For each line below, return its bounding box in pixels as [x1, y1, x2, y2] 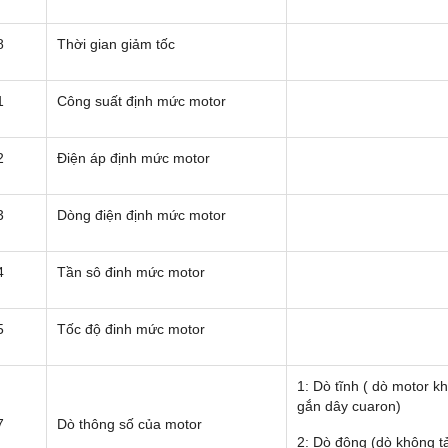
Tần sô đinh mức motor [57, 264, 205, 281]
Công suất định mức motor [57, 93, 226, 110]
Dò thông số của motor [57, 416, 202, 433]
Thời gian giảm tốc [57, 36, 175, 53]
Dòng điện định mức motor [57, 207, 226, 224]
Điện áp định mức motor [57, 150, 210, 167]
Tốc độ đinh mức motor [57, 321, 205, 338]
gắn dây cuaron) [297, 398, 401, 415]
